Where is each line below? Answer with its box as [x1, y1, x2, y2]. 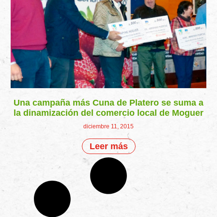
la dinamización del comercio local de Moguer [14, 108, 203, 118]
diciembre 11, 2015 [83, 123, 134, 130]
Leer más [89, 141, 128, 151]
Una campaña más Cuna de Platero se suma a [14, 97, 203, 108]
